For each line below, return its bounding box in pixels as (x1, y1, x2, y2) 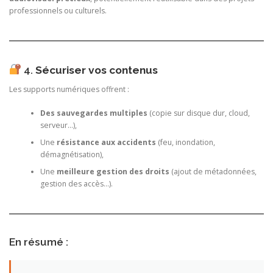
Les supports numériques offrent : (9, 84, 129, 95)
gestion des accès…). (40, 178, 113, 189)
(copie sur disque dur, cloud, (147, 107, 250, 118)
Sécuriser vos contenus (35, 63, 158, 76)
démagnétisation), (40, 149, 104, 160)
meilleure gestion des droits (56, 166, 169, 177)
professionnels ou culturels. (9, 5, 107, 16)
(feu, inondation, (155, 136, 215, 147)
